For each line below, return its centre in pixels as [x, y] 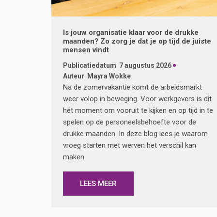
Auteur [74, 76]
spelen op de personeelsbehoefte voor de [130, 122]
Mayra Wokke [109, 76]
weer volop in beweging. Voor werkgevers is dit [137, 99]
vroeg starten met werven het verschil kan [130, 146]
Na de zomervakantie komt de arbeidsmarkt [132, 87]
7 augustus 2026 [145, 66]
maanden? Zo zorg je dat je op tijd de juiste [137, 41]
